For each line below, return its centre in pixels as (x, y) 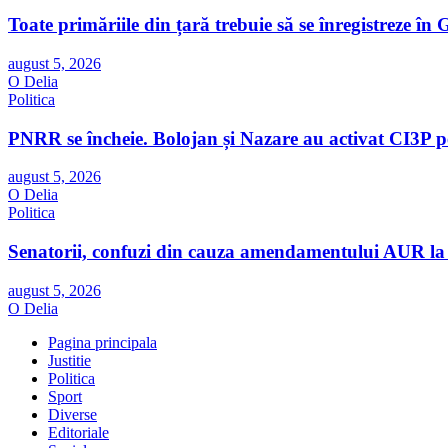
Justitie (69, 360)
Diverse (72, 414)
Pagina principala (102, 342)
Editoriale (78, 432)
